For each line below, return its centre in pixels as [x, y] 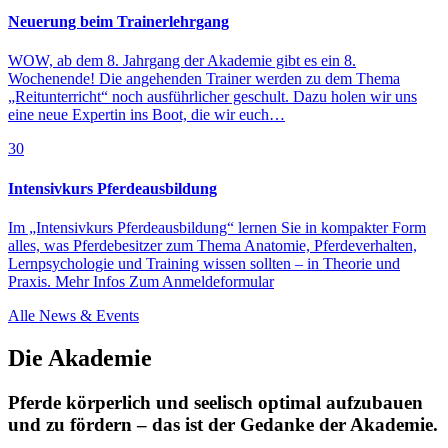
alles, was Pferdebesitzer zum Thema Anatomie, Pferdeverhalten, [212, 245]
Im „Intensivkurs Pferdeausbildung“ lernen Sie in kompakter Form [217, 227]
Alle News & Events [73, 315]
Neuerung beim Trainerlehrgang [118, 22]
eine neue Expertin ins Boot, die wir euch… [146, 115]
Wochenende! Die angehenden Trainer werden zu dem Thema [204, 79]
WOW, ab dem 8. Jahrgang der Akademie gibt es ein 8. [182, 61]
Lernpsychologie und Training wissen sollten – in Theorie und [204, 263]
